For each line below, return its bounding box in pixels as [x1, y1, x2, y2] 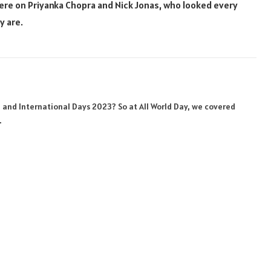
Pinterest [213, 79, 249, 90]
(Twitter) [195, 91, 229, 102]
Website [158, 79, 189, 90]
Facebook [177, 79, 214, 90]
